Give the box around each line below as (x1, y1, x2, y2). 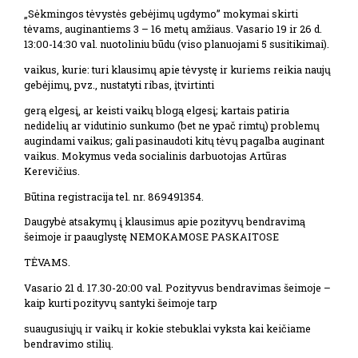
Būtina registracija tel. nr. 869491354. (24, 189, 204, 203)
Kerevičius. (24, 164, 80, 177)
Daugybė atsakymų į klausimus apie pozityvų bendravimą (24, 215, 305, 229)
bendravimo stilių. (24, 336, 113, 350)
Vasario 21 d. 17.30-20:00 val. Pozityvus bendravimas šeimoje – (24, 280, 331, 294)
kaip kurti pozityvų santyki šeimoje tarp (24, 296, 217, 309)
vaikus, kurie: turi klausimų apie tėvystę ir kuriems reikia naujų (24, 62, 331, 76)
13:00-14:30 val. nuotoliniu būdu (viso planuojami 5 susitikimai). (24, 38, 329, 51)
